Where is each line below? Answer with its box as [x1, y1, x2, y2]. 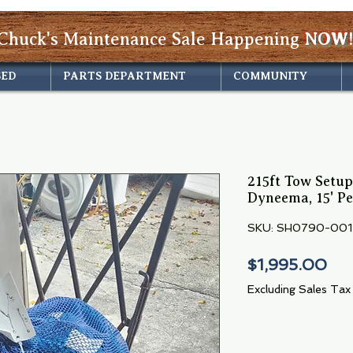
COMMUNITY [233, 69, 307, 82]
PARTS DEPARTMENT [63, 69, 186, 82]
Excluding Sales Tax [247, 282, 351, 295]
